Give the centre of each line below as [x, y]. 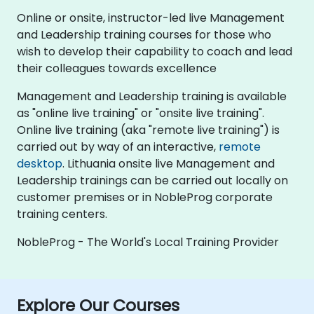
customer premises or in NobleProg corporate [145, 197]
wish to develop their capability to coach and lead [155, 52]
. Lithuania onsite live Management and [169, 164]
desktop [40, 164]
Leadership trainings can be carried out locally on [152, 180]
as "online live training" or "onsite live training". [141, 113]
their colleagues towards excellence [117, 68]
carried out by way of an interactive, [118, 147]
